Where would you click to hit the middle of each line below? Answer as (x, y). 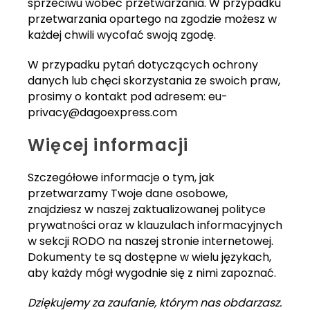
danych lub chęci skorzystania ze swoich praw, (154, 81)
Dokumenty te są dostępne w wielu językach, (149, 257)
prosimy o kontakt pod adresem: (118, 97)
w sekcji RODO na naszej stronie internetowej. (151, 241)
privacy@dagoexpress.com (102, 113)
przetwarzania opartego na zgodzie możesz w (152, 19)
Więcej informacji (108, 145)
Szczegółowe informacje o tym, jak (121, 178)
